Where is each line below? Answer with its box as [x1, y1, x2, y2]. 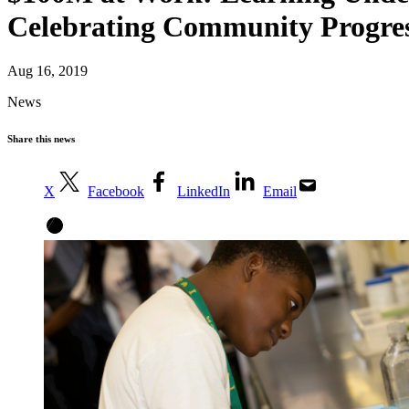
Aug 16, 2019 [7, 63, 88, 79]
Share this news [7, 133, 75, 145]
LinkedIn [177, 184, 230, 200]
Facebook [88, 184, 144, 200]
